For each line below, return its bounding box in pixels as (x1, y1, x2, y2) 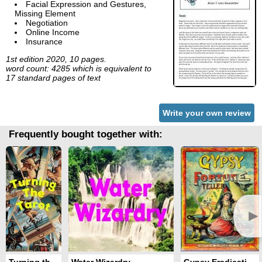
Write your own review (163, 108, 251, 118)
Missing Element (15, 9, 75, 19)
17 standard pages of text (6, 73, 101, 83)
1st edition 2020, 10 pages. (6, 54, 106, 64)
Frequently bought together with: (9, 129, 163, 140)
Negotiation (26, 18, 68, 28)
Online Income (26, 27, 80, 37)
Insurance (26, 37, 63, 47)
